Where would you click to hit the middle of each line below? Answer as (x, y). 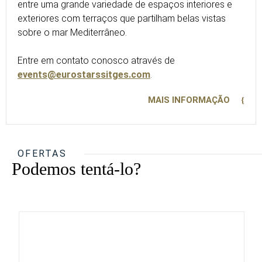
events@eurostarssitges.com (84, 75)
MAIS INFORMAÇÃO (189, 100)
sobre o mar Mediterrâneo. (72, 32)
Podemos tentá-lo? (76, 169)
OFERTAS (42, 154)
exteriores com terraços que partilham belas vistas (122, 18)
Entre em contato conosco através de (96, 61)
